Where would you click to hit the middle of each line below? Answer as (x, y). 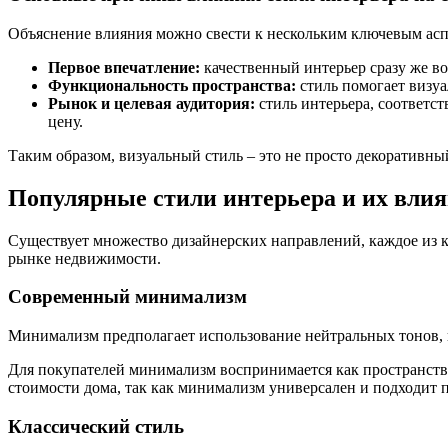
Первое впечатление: (124, 67)
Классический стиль (96, 426)
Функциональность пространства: (172, 85)
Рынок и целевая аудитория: (151, 103)
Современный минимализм (127, 297)
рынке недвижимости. (84, 258)
